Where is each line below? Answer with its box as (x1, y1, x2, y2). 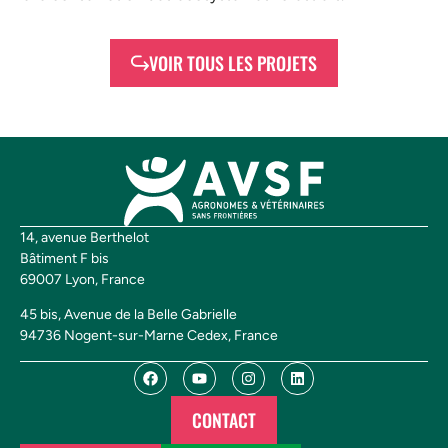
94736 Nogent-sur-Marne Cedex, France (20, 327, 278, 345)
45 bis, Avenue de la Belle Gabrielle (20, 306, 237, 324)
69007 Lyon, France (20, 271, 145, 289)
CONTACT (192, 406, 256, 433)
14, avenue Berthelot (20, 229, 149, 247)
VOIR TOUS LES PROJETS (149, 50, 317, 77)
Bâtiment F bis (20, 250, 109, 268)
